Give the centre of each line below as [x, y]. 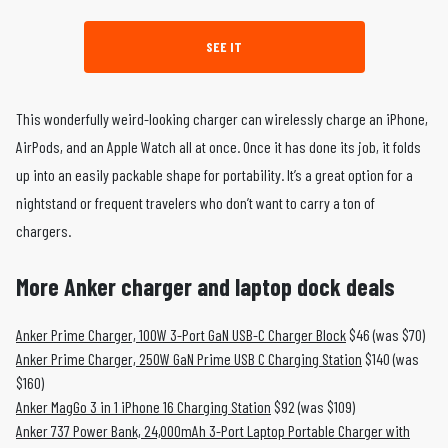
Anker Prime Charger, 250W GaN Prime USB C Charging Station [189, 359]
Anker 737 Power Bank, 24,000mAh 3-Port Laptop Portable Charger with [213, 431]
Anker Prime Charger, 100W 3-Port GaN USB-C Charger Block [181, 335]
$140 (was [390, 359]
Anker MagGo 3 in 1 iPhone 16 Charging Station [143, 407]
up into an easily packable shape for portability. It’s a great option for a [214, 175]
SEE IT [224, 47]
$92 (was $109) [313, 407]
